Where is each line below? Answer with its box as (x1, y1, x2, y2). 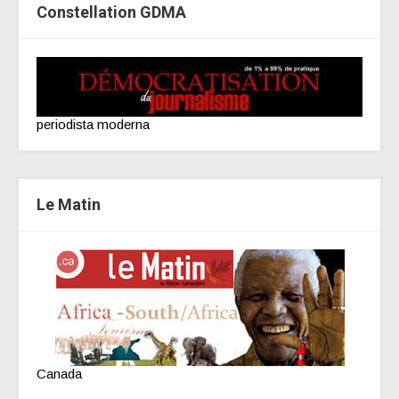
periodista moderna (37, 117, 150, 133)
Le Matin (37, 195, 101, 215)
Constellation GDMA (37, 3, 186, 21)
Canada (37, 366, 82, 382)
